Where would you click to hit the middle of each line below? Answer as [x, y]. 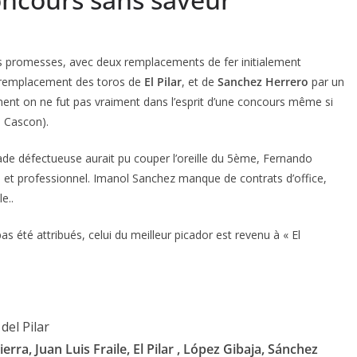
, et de [200, 81]
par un [326, 81]
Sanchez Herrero [263, 81]
